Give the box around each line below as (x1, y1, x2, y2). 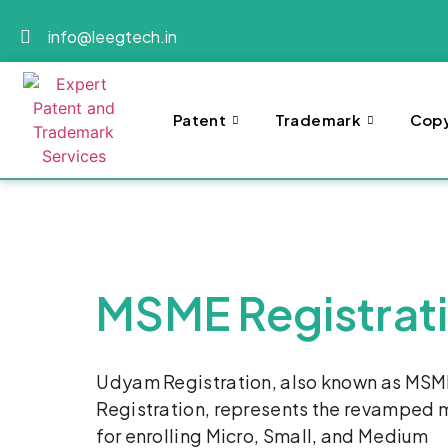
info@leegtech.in (47, 25, 177, 47)
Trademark (274, 110, 362, 130)
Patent (172, 110, 227, 130)
